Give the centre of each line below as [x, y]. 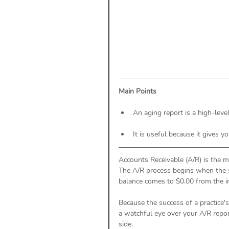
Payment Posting [156, 37]
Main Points [138, 91]
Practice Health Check [165, 78]
